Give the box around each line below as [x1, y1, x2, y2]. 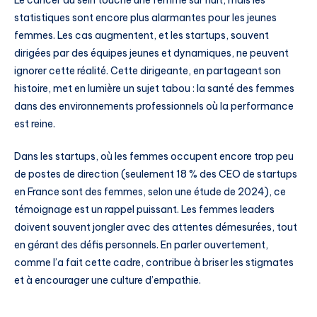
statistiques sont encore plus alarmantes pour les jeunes [14, 11, 277, 25]
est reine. [14, 117, 55, 131]
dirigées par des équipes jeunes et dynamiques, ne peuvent [14, 47, 289, 60]
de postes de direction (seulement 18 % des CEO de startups [14, 168, 297, 180]
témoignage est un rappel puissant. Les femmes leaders [14, 203, 275, 216]
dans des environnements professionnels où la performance [14, 100, 294, 113]
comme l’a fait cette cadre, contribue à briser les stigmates [14, 256, 294, 269]
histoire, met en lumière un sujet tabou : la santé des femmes [14, 82, 294, 96]
